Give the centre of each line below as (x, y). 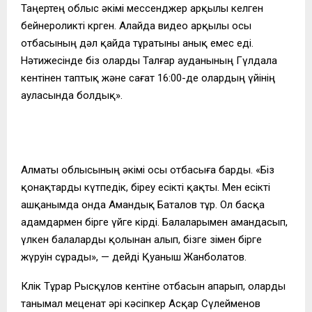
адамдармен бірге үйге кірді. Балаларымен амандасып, (154, 222)
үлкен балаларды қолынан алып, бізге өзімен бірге (141, 239)
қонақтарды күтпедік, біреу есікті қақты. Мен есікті (146, 187)
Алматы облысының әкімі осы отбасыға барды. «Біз (148, 170)
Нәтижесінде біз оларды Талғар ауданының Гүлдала (149, 60)
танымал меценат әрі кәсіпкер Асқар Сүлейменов (141, 303)
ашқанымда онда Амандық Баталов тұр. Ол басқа (143, 204)
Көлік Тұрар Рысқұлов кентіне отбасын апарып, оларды (153, 286)
